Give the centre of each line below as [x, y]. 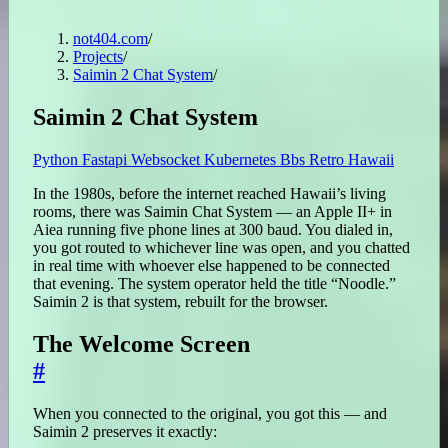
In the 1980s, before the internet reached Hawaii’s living [209, 194]
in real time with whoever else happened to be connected [211, 266]
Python [57, 160]
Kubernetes [242, 160]
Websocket [167, 160]
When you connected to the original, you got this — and [210, 413]
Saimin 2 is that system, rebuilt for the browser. [180, 302]
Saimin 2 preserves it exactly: [125, 431]
